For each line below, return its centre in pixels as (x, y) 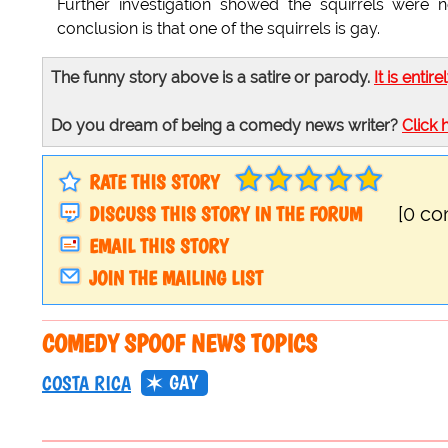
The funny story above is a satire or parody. (212, 78)
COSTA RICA (86, 383)
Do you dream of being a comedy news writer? (226, 126)
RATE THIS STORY (154, 182)
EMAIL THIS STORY (158, 246)
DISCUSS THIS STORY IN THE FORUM (225, 214)
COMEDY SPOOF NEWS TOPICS (179, 343)
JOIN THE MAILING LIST (176, 278)
